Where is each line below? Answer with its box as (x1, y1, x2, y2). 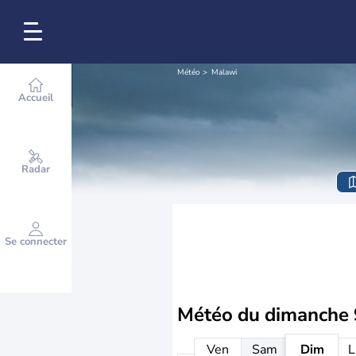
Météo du (177, 302, 265, 327)
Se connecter (5, 234, 67, 249)
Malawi (211, 67, 237, 78)
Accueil (18, 91, 53, 105)
